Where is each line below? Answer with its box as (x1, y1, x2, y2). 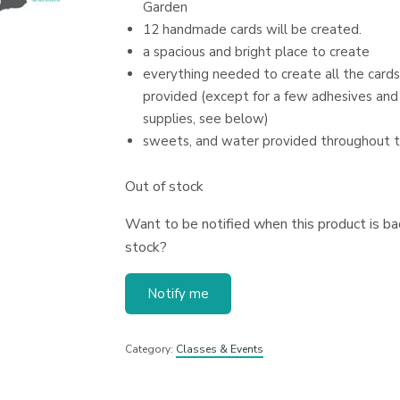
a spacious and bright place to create (142, 43, 370, 61)
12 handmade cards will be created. (142, 21, 362, 38)
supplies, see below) (142, 110, 269, 128)
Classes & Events (175, 342, 263, 356)
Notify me (146, 285, 209, 303)
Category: (124, 342, 176, 356)
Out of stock (124, 177, 204, 196)
